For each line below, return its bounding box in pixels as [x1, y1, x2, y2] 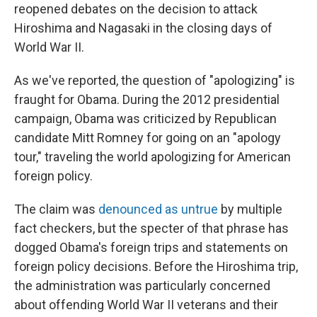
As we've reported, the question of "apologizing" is [14, 72, 295, 88]
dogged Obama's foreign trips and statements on [14, 239, 288, 255]
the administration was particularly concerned [14, 277, 270, 293]
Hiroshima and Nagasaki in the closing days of [14, 20, 272, 35]
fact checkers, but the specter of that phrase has [14, 220, 289, 236]
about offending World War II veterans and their [14, 296, 278, 312]
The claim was [14, 201, 98, 217]
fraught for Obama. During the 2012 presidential [14, 91, 279, 107]
